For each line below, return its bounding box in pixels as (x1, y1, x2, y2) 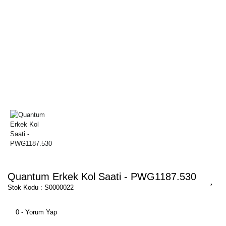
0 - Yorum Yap (16, 208, 57, 216)
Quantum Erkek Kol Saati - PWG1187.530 (8, 171, 196, 182)
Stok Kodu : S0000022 (8, 183, 74, 191)
